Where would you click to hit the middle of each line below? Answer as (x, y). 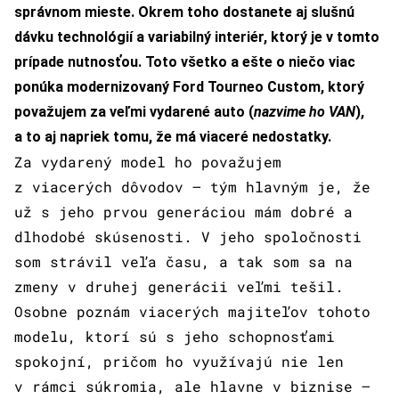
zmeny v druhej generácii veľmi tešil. (179, 287)
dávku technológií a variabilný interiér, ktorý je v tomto (197, 37)
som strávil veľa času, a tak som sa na (183, 262)
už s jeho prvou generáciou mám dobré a (183, 212)
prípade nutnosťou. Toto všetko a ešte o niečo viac (185, 62)
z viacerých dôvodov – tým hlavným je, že (192, 187)
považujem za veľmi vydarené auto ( (134, 112)
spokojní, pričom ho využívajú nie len (179, 362)
